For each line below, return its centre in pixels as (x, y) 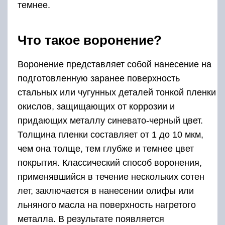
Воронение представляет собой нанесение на (115, 64)
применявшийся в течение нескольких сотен (111, 177)
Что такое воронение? (90, 40)
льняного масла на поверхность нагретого (107, 205)
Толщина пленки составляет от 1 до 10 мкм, (110, 134)
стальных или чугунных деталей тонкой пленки (117, 92)
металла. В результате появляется (91, 219)
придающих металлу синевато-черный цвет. (110, 120)
